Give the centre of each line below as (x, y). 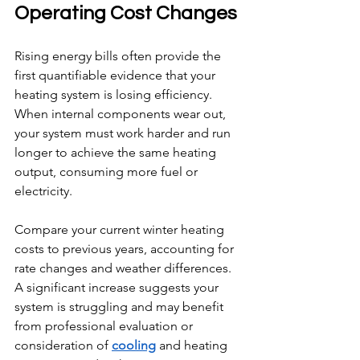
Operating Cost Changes (126, 13)
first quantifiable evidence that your (117, 75)
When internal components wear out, (122, 113)
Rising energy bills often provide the (119, 55)
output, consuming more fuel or (108, 171)
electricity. (43, 190)
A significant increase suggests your (118, 287)
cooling (134, 345)
